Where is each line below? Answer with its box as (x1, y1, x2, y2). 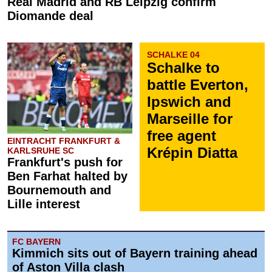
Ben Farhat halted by (7, 169, 127, 183)
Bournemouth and (7, 183, 111, 197)
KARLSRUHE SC (7, 146, 74, 155)
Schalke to (147, 59, 220, 76)
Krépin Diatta (147, 144, 237, 161)
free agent (147, 127, 216, 144)
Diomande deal (7, 9, 93, 22)
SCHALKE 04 (147, 50, 200, 59)
